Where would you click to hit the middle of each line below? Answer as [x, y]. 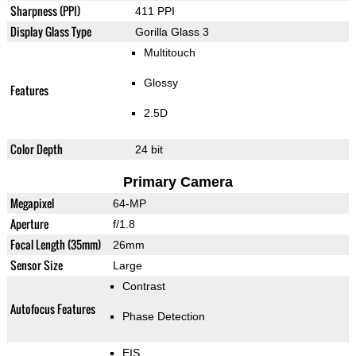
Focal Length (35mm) [55, 245]
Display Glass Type [50, 32]
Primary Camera [178, 182]
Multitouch [169, 53]
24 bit [149, 150]
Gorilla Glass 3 [172, 32]
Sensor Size [36, 265]
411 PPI [155, 12]
